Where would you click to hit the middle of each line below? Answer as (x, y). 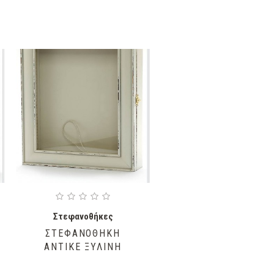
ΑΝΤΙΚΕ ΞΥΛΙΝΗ (83, 246)
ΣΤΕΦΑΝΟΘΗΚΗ (83, 233)
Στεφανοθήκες (83, 216)
